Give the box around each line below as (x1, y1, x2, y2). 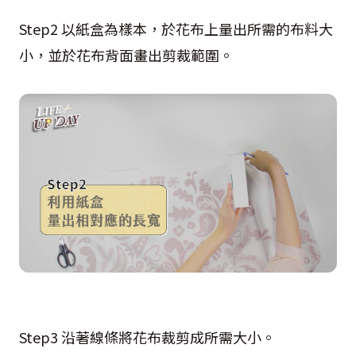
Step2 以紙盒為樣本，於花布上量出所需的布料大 (19, 18, 333, 39)
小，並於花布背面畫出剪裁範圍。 (19, 44, 234, 65)
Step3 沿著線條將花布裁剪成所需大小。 (19, 327, 276, 347)
